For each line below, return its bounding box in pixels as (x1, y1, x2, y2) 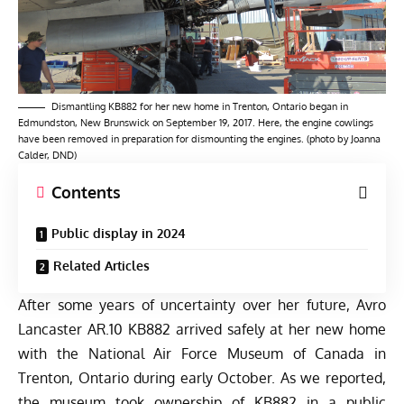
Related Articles (53, 258, 150, 274)
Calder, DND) (18, 149, 77, 162)
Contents (51, 182, 121, 203)
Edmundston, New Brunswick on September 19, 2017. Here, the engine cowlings (18, 116, 373, 130)
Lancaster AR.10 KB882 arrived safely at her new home (18, 320, 386, 339)
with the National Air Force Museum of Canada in (18, 344, 386, 363)
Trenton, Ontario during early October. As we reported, (18, 369, 386, 388)
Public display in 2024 (51, 225, 186, 242)
